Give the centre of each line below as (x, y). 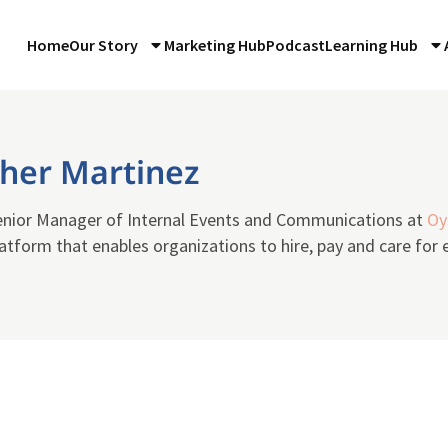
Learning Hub (372, 44)
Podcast (296, 44)
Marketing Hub (215, 44)
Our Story (104, 44)
